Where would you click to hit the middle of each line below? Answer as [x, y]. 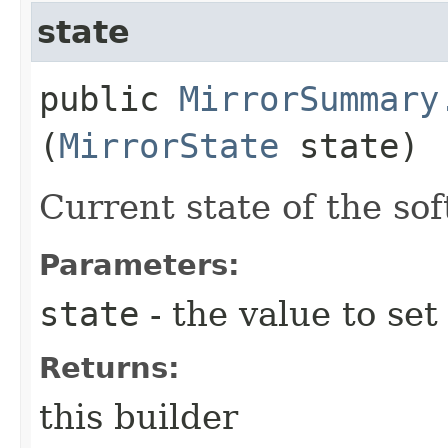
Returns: [109, 367]
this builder [138, 416]
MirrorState [169, 145]
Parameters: [139, 264]
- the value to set [288, 313]
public [109, 98]
